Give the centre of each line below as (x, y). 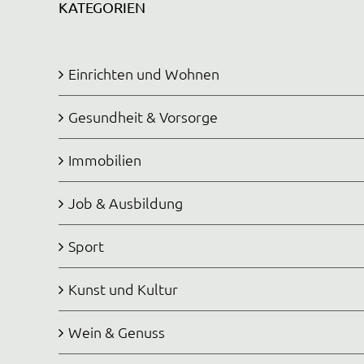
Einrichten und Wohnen (144, 74)
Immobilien (105, 160)
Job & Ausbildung (126, 203)
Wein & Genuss (117, 332)
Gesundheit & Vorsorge (143, 117)
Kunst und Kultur (123, 289)
